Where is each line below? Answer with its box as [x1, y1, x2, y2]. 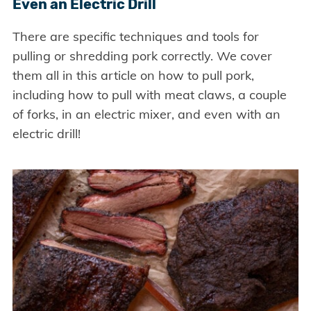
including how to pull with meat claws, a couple [12, 86, 287, 103]
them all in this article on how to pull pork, [12, 67, 254, 83]
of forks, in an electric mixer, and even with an [12, 106, 280, 122]
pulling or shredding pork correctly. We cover [12, 47, 272, 64]
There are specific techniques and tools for [12, 28, 259, 44]
